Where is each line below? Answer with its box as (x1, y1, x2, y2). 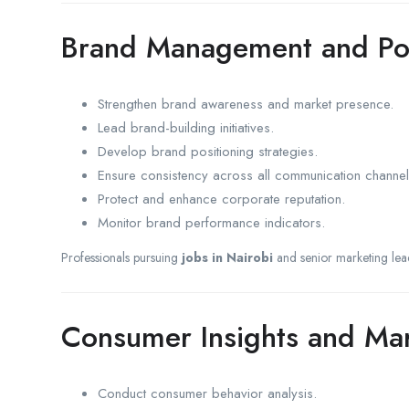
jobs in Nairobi (182, 247, 273, 267)
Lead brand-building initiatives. (98, 117, 274, 138)
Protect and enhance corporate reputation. (98, 188, 345, 209)
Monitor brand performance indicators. (98, 212, 325, 233)
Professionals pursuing (61, 247, 182, 267)
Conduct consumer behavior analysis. (98, 383, 317, 404)
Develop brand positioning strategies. (98, 141, 318, 162)
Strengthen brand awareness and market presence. (98, 93, 393, 114)
